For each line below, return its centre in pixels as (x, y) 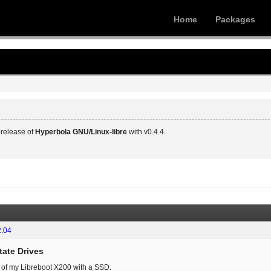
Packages (235, 19)
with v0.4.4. (146, 132)
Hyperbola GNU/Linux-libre (81, 132)
